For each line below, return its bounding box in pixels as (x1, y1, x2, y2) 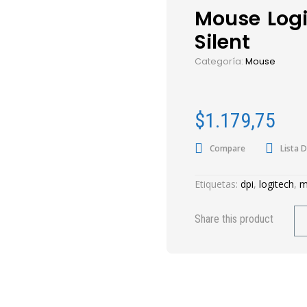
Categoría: (195, 56, 246, 67)
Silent (195, 28, 251, 56)
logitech (259, 177, 295, 191)
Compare (210, 143, 246, 154)
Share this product (195, 212, 274, 225)
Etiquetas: (195, 177, 241, 191)
